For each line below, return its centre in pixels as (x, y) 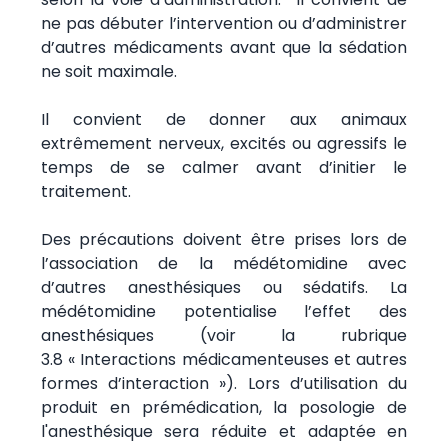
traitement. (85, 191)
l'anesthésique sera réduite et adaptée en (224, 431)
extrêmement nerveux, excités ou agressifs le (224, 143)
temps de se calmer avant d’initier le (224, 167)
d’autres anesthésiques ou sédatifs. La (224, 287)
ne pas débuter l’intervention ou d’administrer (224, 23)
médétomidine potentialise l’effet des (224, 311)
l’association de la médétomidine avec (224, 263)
